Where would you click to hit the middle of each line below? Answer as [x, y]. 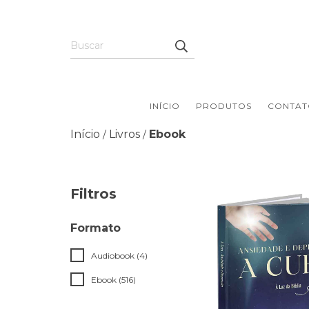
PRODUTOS [224, 106]
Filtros [93, 194]
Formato [96, 228]
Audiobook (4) [119, 256]
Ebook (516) [113, 280]
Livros [124, 134]
